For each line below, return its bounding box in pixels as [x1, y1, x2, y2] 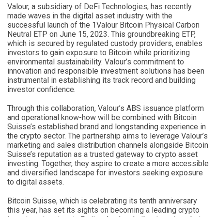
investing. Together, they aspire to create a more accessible [7, 158, 209, 168]
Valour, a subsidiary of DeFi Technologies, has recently [7, 1, 192, 11]
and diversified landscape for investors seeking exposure [7, 168, 203, 177]
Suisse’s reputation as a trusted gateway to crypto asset [7, 149, 198, 159]
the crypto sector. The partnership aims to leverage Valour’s [7, 131, 208, 140]
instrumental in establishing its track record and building [7, 75, 196, 85]
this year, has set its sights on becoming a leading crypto [7, 205, 200, 215]
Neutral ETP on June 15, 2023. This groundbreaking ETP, [7, 29, 196, 39]
